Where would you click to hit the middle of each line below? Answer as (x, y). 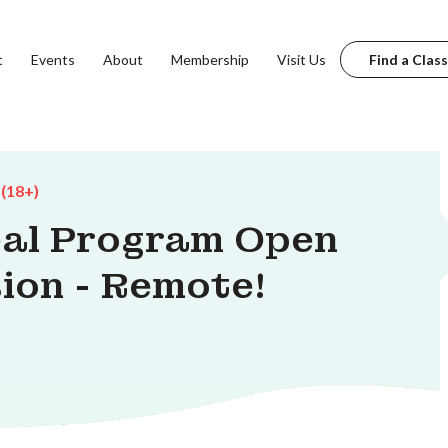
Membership (209, 59)
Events (52, 59)
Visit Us (301, 59)
